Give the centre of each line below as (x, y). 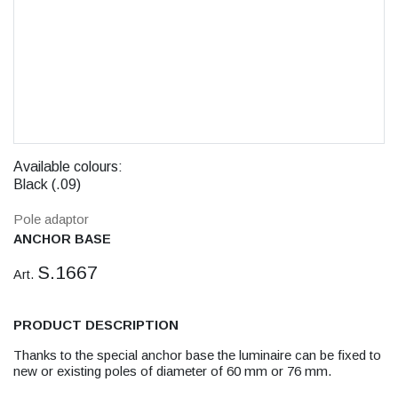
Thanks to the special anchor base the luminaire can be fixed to (197, 355)
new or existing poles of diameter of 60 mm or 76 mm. (172, 371)
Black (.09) (47, 184)
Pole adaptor (51, 219)
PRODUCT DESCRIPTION (96, 325)
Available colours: (68, 167)
